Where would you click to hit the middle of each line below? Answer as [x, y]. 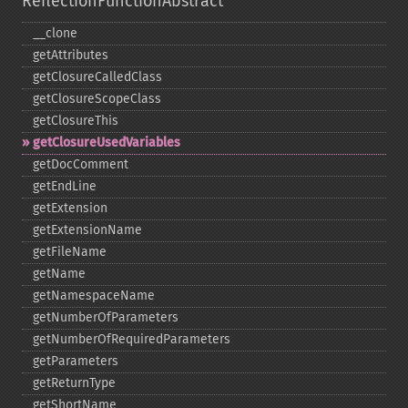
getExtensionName [87, 230]
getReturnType [74, 383]
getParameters [76, 361]
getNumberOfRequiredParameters [132, 339]
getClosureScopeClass [97, 99]
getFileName [70, 252]
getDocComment [81, 164]
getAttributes [71, 55]
